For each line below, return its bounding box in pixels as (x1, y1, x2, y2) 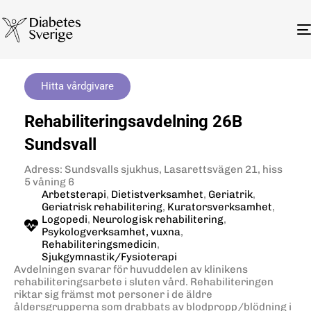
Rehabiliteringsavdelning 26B (24, 111, 242, 131)
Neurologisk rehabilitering (92, 212, 224, 226)
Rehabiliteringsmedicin (42, 237, 157, 251)
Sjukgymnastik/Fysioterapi (42, 250, 177, 263)
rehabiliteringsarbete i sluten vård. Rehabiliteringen (14, 275, 274, 288)
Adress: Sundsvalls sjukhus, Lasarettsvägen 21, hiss (24, 162, 283, 176)
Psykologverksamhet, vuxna (42, 225, 180, 238)
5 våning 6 (24, 175, 74, 188)
